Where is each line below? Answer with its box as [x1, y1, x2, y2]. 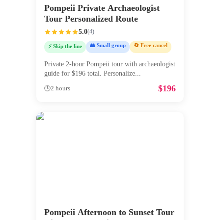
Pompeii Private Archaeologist [44, 2, 160, 13]
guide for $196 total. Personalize [44, 70, 135, 78]
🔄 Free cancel [134, 42, 167, 48]
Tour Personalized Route [44, 13, 138, 24]
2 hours [51, 85, 70, 92]
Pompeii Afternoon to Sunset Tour [44, 207, 174, 218]
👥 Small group [90, 42, 126, 48]
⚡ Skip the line [48, 43, 82, 49]
